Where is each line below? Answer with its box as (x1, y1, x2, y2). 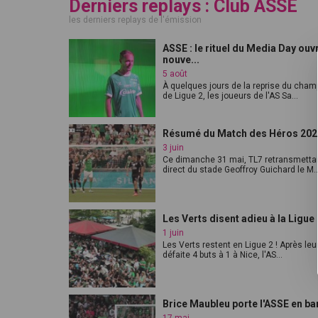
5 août (163, 69, 187, 79)
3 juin (163, 143, 184, 153)
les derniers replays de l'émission (69, 15, 202, 25)
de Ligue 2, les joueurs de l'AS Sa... (163, 91, 298, 101)
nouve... (163, 54, 199, 65)
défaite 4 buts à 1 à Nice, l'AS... (163, 250, 283, 260)
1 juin (163, 228, 184, 238)
